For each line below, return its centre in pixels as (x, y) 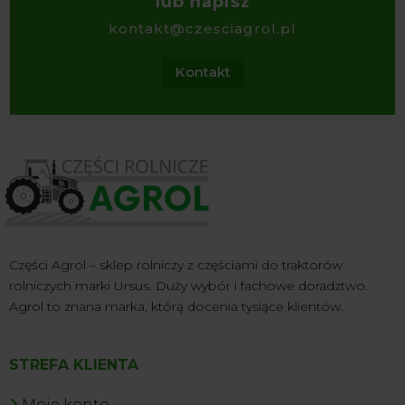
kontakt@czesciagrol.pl (202, 28)
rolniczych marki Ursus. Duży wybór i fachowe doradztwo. (188, 285)
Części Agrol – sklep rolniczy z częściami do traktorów (176, 264)
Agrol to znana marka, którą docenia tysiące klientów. (176, 306)
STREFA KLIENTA (74, 364)
